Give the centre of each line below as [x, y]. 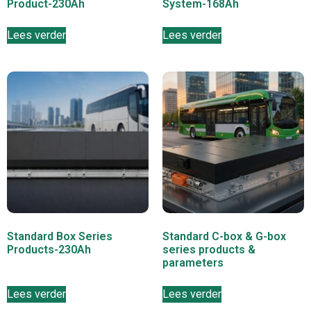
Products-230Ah [49, 250]
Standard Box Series [60, 237]
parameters [193, 263]
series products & [209, 250]
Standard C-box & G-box [224, 237]
